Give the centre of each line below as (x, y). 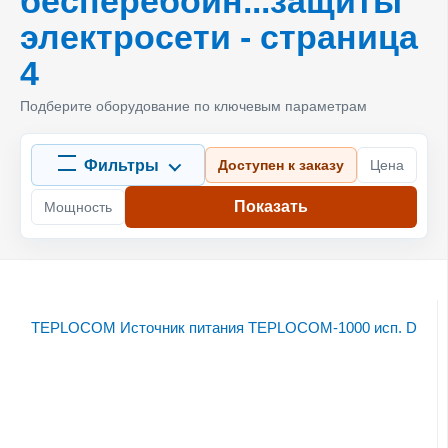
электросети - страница (219, 36)
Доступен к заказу (281, 164)
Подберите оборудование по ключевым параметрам (193, 105)
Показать (271, 207)
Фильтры (121, 165)
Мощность (78, 206)
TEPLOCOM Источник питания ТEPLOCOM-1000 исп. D (223, 327)
